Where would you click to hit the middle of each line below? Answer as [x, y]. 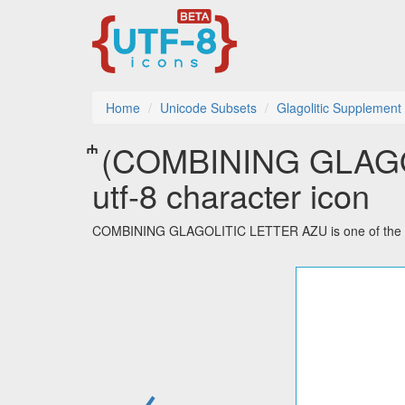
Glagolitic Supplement [339, 108]
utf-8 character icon [231, 195]
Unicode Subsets [208, 108]
